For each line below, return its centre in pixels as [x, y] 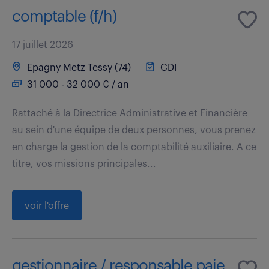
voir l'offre [47, 206]
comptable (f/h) [64, 17]
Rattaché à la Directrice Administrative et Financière [130, 113]
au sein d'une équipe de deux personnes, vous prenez [134, 130]
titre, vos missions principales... [84, 164]
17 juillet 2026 [43, 45]
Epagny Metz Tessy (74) [78, 68]
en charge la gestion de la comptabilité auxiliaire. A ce [134, 147]
